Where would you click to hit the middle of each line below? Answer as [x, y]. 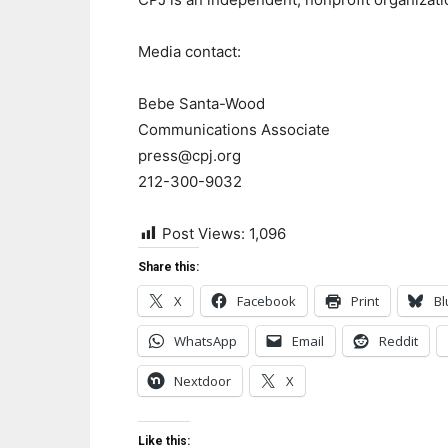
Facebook [266, 301]
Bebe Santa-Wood [201, 103]
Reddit [398, 341]
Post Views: [203, 233]
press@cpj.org [189, 155]
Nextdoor [202, 381]
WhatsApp [205, 341]
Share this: [168, 267]
